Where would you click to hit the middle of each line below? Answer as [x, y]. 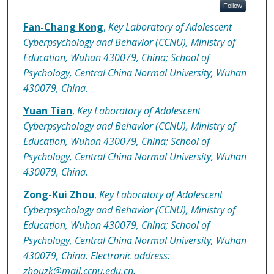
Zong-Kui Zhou [58, 195]
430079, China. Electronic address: [96, 256]
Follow [232, 6]
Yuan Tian [47, 111]
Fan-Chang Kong [63, 27]
